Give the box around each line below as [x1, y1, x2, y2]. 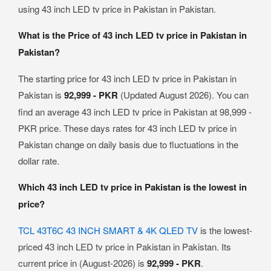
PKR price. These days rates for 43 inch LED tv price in [18, 121, 237, 134]
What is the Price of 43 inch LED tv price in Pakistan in [18, 28, 247, 42]
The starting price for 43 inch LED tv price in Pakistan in [18, 71, 237, 85]
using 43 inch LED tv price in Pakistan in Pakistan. [18, 2, 216, 15]
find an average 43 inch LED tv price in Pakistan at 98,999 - [18, 105, 252, 118]
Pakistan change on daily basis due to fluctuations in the [18, 137, 238, 151]
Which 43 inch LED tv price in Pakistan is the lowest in [18, 180, 247, 194]
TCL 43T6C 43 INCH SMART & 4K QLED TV [18, 223, 198, 237]
